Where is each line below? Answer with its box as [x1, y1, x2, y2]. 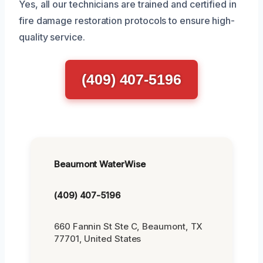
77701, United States [54, 232, 141, 244]
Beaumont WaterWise [54, 158, 146, 170]
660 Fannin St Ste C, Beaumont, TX [54, 220, 203, 232]
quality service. [19, 31, 85, 43]
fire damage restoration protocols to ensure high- [19, 14, 235, 26]
